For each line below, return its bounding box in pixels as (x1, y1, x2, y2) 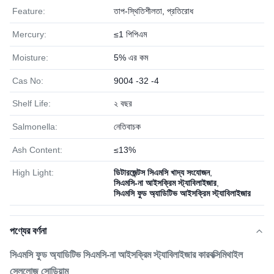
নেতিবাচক (114, 122, 141, 131)
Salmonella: (12, 122, 57, 131)
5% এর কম (114, 53, 148, 62)
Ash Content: (12, 145, 62, 155)
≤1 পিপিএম (114, 29, 147, 39)
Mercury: (12, 29, 46, 39)
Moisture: (12, 53, 48, 62)
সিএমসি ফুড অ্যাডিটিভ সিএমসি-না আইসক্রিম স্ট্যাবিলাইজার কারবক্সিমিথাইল (10, 250, 243, 260)
